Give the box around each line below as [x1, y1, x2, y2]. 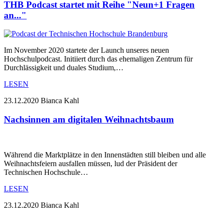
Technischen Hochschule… [4, 168, 88, 176]
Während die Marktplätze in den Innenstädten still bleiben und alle [4, 150, 206, 159]
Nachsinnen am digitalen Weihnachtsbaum [4, 114, 174, 125]
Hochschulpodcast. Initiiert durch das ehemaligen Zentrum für [4, 55, 193, 63]
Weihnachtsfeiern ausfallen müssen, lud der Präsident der [4, 159, 177, 168]
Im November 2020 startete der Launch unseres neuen [4, 46, 169, 55]
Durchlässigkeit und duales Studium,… [4, 63, 124, 72]
